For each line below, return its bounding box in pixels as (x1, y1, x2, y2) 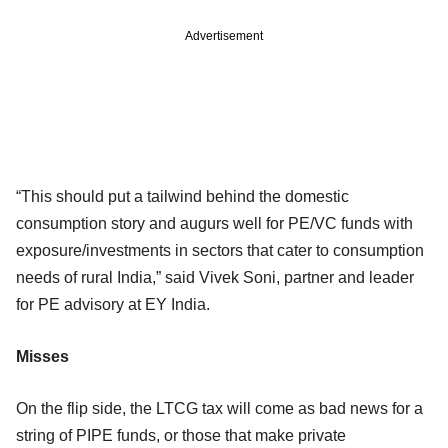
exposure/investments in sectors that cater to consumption (16, 241, 424, 259)
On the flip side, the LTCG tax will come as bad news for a (16, 399, 423, 417)
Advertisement (185, 28, 263, 43)
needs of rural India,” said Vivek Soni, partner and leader (16, 268, 414, 286)
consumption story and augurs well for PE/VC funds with (16, 214, 413, 232)
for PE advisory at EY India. (16, 295, 210, 313)
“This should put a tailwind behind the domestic (16, 187, 349, 205)
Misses (16, 347, 69, 365)
